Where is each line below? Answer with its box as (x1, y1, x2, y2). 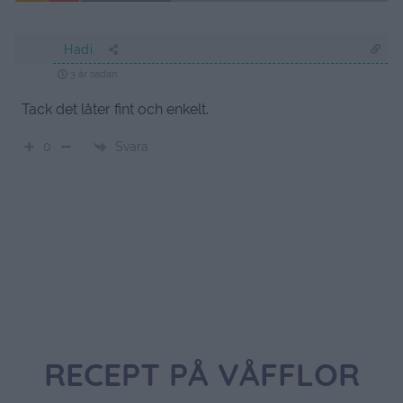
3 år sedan (67, 68, 117, 81)
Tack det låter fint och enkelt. (22, 101, 209, 119)
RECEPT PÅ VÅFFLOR (43, 363, 360, 395)
